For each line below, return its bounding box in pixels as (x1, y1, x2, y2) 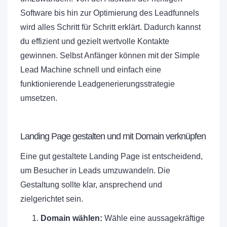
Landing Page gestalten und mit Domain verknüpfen (20, 131, 206, 142)
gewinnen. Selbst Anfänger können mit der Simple (20, 51, 200, 60)
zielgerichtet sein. (20, 195, 83, 204)
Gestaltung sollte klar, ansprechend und (20, 180, 162, 190)
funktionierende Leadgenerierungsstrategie (20, 80, 175, 89)
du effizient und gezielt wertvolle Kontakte (20, 37, 169, 46)
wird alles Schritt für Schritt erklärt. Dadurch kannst (20, 23, 201, 32)
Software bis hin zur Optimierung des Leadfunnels (20, 9, 199, 18)
